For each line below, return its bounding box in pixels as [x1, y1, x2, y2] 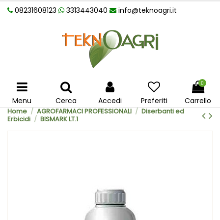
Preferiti [140, 96, 167, 106]
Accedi [98, 96, 122, 106]
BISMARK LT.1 [40, 114, 78, 124]
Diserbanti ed [141, 107, 184, 116]
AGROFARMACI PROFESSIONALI [36, 107, 132, 116]
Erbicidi [7, 114, 30, 124]
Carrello [185, 96, 212, 106]
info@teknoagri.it [118, 5, 177, 15]
